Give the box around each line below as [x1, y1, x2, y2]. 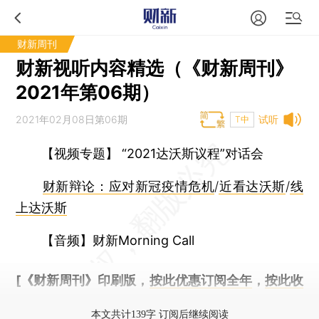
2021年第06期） [16, 81, 160, 103]
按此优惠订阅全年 [149, 273, 252, 288]
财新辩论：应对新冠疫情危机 [42, 179, 215, 194]
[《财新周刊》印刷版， [16, 273, 150, 288]
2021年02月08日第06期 [16, 113, 128, 125]
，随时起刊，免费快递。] [54, 294, 201, 309]
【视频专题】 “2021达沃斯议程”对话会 [41, 146, 264, 161]
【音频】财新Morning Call [41, 233, 195, 248]
